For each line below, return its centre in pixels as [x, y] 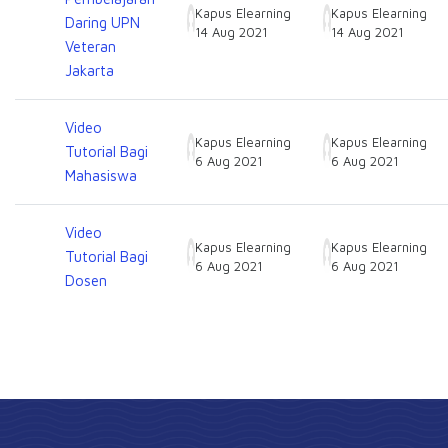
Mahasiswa [101, 175]
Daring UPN [102, 22]
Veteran [90, 46]
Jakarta [89, 70]
